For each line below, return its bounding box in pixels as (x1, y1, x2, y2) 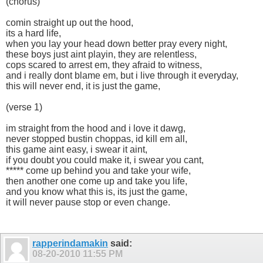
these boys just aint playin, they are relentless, (6, 49, 197, 60)
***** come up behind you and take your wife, (6, 166, 191, 176)
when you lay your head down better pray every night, (6, 39, 227, 49)
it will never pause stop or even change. (6, 197, 170, 208)
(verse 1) (6, 102, 42, 113)
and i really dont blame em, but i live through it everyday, (6, 70, 238, 81)
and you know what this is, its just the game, (6, 187, 187, 197)
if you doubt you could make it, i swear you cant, (6, 155, 204, 166)
